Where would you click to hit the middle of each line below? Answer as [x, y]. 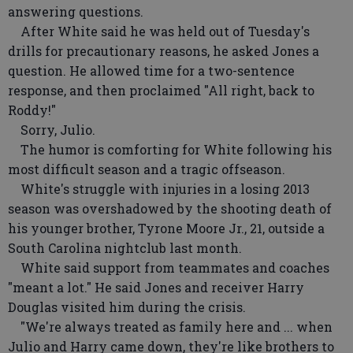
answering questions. [76, 11]
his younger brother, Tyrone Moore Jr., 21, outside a [166, 228]
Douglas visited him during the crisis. [127, 307]
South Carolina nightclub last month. [125, 247]
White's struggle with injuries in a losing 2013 [159, 188]
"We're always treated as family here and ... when [170, 326]
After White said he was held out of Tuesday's [159, 31]
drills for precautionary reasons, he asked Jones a [163, 50]
